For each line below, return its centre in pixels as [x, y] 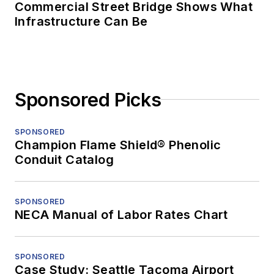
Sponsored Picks [88, 99]
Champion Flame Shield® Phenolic [118, 145]
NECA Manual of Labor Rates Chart [121, 214]
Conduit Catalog [64, 159]
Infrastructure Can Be [81, 21]
